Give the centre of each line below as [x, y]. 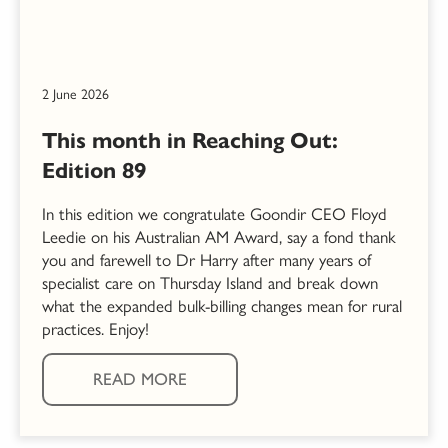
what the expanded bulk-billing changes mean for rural [222, 306]
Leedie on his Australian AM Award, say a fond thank [219, 237]
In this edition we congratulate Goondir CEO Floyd [214, 214]
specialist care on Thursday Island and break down [210, 283]
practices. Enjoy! [95, 329]
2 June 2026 [75, 95]
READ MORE [140, 379]
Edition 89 [94, 171]
